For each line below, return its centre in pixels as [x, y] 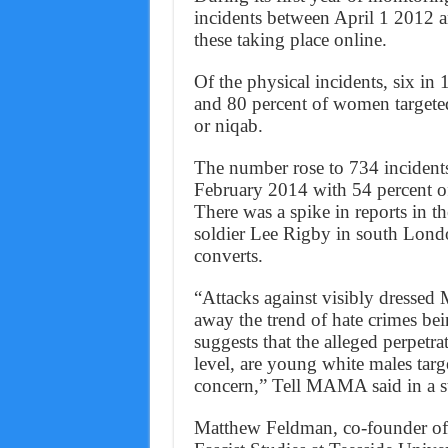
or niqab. [228, 125]
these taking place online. [290, 39]
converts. [228, 255]
